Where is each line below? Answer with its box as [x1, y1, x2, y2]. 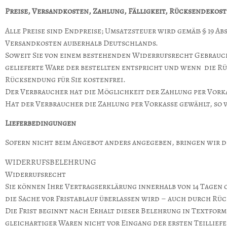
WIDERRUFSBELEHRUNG [5, 156, 96, 168]
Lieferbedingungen [5, 118, 76, 129]
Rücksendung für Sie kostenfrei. [5, 73, 126, 85]
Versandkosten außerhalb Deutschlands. [5, 37, 158, 49]
